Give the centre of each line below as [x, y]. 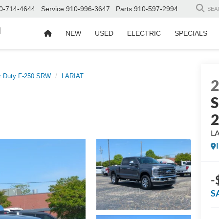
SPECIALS [191, 33]
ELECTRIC [144, 33]
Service [53, 9]
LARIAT [73, 76]
